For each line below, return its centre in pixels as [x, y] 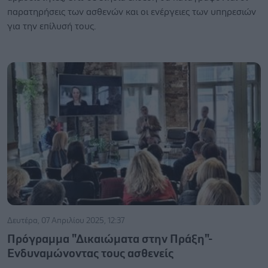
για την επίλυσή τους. [51, 26]
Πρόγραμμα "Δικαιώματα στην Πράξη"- [110, 239]
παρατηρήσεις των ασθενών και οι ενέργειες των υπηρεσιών [132, 12]
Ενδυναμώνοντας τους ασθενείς [92, 253]
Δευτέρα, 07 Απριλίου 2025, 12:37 [66, 220]
